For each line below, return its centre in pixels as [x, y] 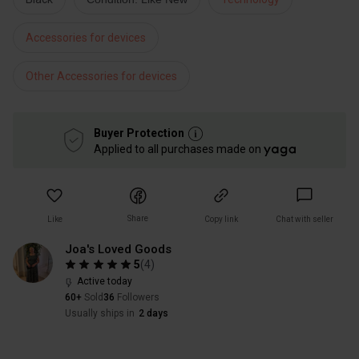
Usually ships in [100, 313]
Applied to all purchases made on [178, 149]
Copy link [221, 219]
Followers [138, 297]
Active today [105, 281]
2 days [153, 313]
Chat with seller [305, 219]
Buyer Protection [139, 133]
